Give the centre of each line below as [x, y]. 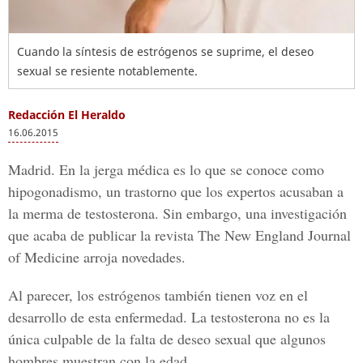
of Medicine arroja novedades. [97, 257]
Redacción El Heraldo [67, 115]
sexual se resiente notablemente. [107, 71]
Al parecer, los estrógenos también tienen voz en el [158, 295]
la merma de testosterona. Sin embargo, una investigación [177, 213]
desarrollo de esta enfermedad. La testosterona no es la [169, 317]
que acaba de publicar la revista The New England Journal [179, 235]
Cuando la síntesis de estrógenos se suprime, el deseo [165, 51]
